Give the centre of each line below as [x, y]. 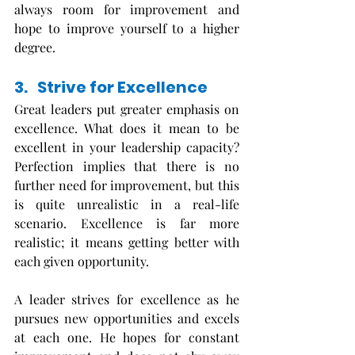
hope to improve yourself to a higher [127, 29]
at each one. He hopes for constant [127, 338]
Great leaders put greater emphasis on [127, 109]
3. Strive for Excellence [111, 88]
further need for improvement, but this [127, 185]
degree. [36, 48]
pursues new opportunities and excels [127, 319]
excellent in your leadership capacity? [127, 147]
